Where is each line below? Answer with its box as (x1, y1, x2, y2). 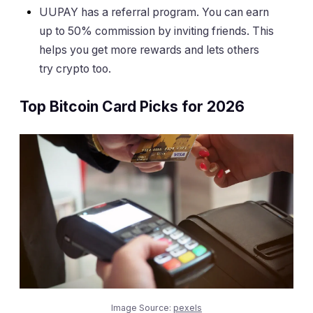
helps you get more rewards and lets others (39, 43, 259, 57)
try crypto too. (39, 62, 111, 76)
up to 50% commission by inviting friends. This (39, 24, 274, 38)
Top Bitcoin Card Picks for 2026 (20, 97, 245, 115)
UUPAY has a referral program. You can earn (39, 6, 269, 20)
